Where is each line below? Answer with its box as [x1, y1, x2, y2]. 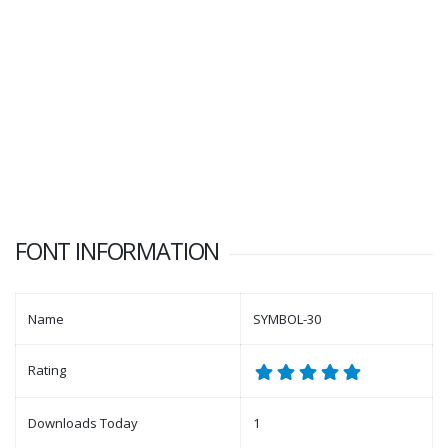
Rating [28, 361, 66, 380]
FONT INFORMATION [15, 235, 220, 268]
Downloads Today [28, 414, 138, 433]
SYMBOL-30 [253, 310, 321, 329]
